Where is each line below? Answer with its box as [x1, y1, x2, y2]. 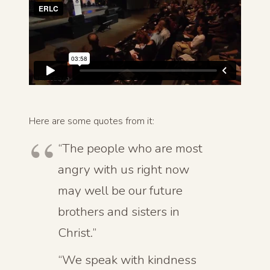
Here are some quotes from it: [29, 114, 154, 128]
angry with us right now [58, 160, 189, 178]
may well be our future [58, 181, 183, 199]
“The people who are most [58, 139, 202, 157]
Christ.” [58, 224, 96, 241]
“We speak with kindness [58, 251, 196, 269]
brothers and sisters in [58, 202, 180, 220]
